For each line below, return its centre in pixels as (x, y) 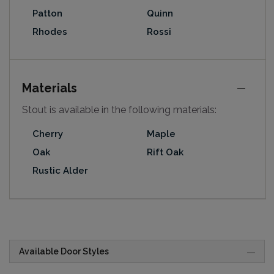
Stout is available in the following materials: (119, 110)
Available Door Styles (64, 251)
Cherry (48, 134)
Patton (47, 14)
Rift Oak (165, 153)
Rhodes (50, 32)
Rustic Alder (60, 171)
